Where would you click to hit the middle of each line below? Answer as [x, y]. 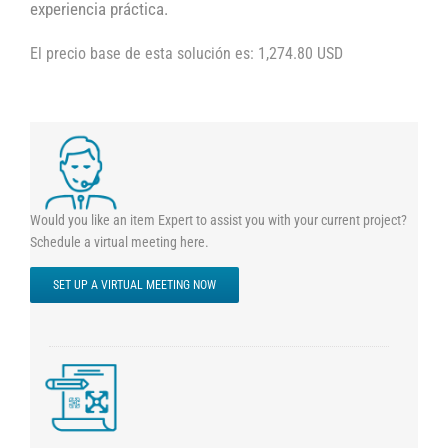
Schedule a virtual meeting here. [119, 241]
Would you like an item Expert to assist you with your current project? [218, 219]
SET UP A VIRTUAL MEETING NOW [134, 284]
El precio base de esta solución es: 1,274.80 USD [186, 53]
